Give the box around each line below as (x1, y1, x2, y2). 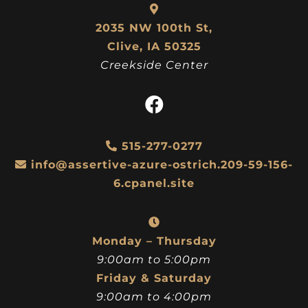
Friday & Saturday (96, 271, 212, 285)
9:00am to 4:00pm (96, 289, 212, 303)
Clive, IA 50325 (107, 39, 201, 53)
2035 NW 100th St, (96, 21, 212, 34)
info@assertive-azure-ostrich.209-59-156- (31, 157, 293, 171)
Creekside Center (100, 58, 208, 71)
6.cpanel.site (113, 176, 195, 190)
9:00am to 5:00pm (97, 252, 211, 266)
